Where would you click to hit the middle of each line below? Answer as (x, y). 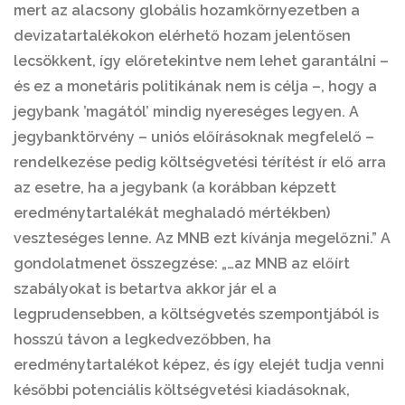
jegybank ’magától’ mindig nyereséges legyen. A (186, 112)
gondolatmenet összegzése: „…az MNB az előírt (182, 264)
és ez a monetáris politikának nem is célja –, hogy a (195, 86)
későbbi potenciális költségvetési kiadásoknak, (182, 390)
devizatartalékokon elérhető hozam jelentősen (182, 36)
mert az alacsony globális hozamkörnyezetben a (187, 10)
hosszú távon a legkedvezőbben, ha (142, 339)
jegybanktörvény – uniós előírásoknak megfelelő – (194, 137)
